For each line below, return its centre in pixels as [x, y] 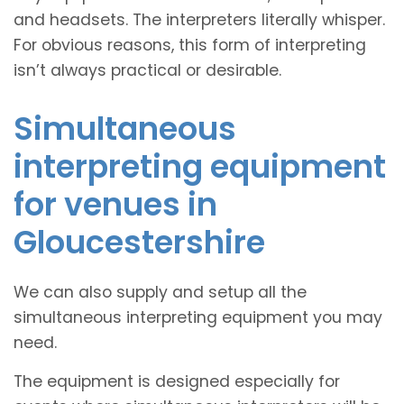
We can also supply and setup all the [160, 292]
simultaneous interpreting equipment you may [198, 317]
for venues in [115, 204]
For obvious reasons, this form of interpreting [190, 45]
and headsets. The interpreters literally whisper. [199, 19]
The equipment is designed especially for [177, 381]
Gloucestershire [139, 242]
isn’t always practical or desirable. [147, 70]
